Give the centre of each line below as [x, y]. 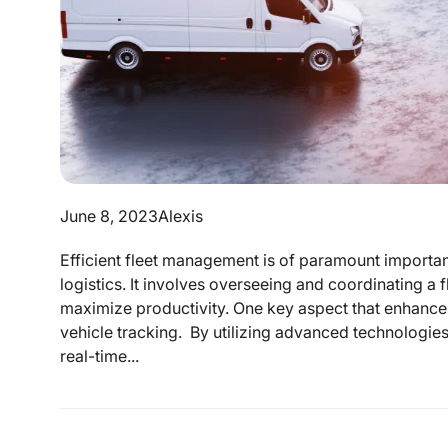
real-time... [99, 355]
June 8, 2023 [108, 215]
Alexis [180, 215]
